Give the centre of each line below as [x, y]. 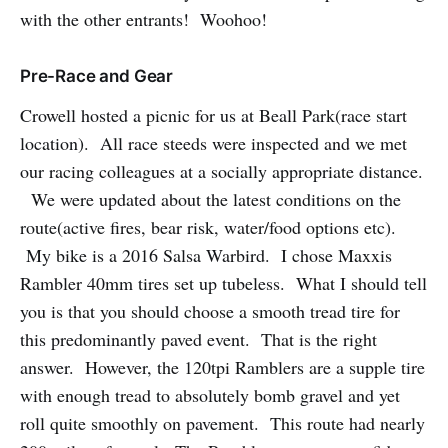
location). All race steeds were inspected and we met [213, 142]
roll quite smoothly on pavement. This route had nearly [222, 422]
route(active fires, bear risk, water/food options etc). [208, 226]
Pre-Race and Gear [97, 75]
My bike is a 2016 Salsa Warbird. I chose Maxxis [206, 254]
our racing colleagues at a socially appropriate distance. [221, 170]
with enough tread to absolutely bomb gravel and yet [210, 394]
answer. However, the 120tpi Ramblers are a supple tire [222, 366]
